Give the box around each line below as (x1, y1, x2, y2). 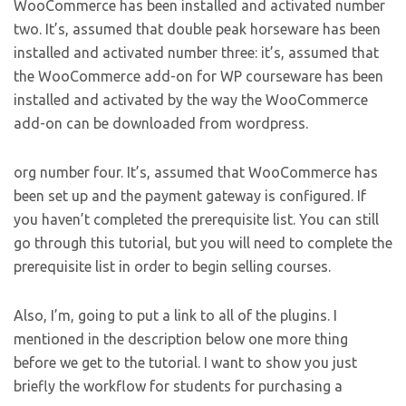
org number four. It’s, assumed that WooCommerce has (14, 164, 378, 181)
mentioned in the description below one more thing (14, 331, 348, 348)
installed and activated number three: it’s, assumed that (14, 44, 379, 62)
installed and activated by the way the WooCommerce (14, 92, 368, 109)
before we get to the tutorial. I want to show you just (14, 354, 357, 372)
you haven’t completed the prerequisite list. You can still (14, 211, 379, 228)
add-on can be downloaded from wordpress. (14, 115, 308, 132)
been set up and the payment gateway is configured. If (14, 188, 366, 205)
